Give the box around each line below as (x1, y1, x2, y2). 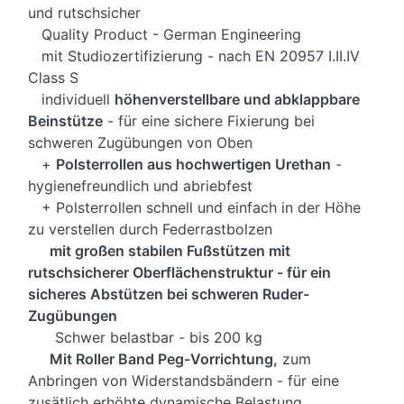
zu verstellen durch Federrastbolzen (28, 220, 272, 239)
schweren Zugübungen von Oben (28, 133, 252, 152)
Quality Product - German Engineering (28, 25, 301, 44)
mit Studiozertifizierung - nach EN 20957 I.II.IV (28, 47, 360, 66)
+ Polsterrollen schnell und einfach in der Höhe (28, 198, 361, 217)
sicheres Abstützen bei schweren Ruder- (28, 285, 309, 304)
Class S (28, 69, 78, 87)
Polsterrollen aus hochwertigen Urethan (56, 155, 331, 174)
